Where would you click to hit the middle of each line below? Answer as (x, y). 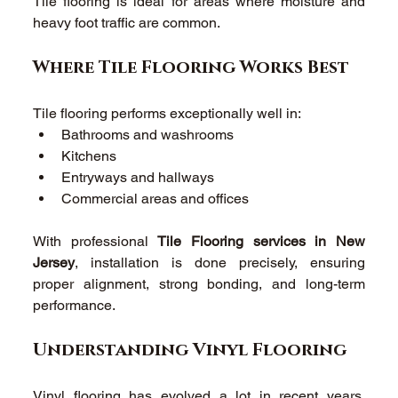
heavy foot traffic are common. (129, 22)
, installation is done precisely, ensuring (220, 262)
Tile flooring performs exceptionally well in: (169, 113)
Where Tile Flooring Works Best (194, 67)
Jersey (54, 262)
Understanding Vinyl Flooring (192, 350)
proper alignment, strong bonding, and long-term (199, 283)
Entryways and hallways (140, 177)
